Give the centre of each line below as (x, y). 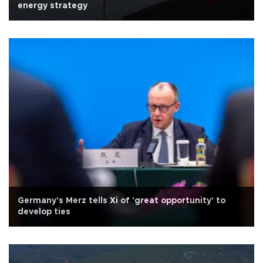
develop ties (44, 212)
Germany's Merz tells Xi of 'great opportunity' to (122, 200)
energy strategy (53, 6)
